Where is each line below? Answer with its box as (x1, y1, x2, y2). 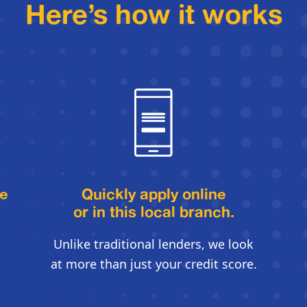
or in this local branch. (73, 202, 234, 221)
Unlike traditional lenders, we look (53, 236, 254, 253)
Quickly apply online (81, 184, 226, 204)
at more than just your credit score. (50, 256, 257, 273)
